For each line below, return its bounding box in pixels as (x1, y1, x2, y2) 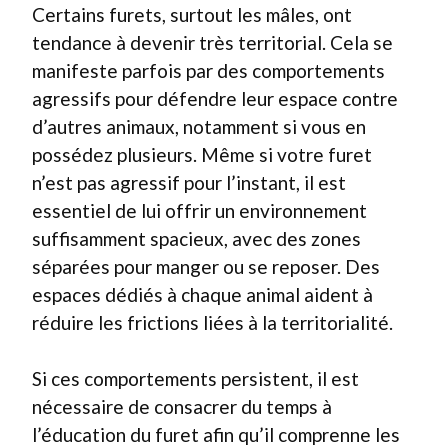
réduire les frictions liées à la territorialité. (32, 310, 393, 334)
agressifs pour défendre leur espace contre (32, 86, 398, 110)
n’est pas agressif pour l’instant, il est (32, 170, 346, 194)
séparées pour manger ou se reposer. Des (32, 254, 380, 278)
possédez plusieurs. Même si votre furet (32, 142, 372, 166)
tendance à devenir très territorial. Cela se (32, 30, 393, 54)
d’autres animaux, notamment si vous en (32, 114, 366, 138)
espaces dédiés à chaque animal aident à (32, 282, 373, 306)
